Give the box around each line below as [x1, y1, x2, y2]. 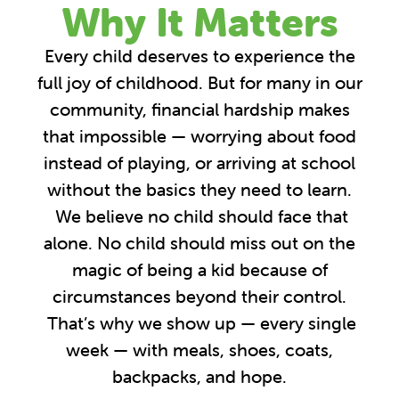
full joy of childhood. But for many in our [37, 71, 362, 94]
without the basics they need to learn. [47, 178, 352, 201]
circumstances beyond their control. [53, 285, 346, 308]
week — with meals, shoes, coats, [66, 338, 333, 362]
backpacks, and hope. [112, 365, 287, 388]
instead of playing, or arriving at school [44, 151, 355, 175]
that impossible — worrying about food [43, 125, 356, 148]
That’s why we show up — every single [43, 312, 356, 335]
